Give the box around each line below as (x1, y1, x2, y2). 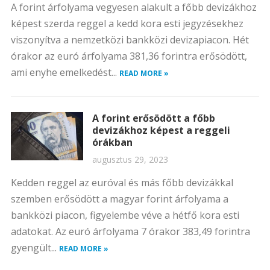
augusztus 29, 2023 (92, 154, 168, 165)
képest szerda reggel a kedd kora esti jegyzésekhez (10, 17, 243, 30)
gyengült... (10, 241, 59, 254)
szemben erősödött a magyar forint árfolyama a (10, 192, 228, 206)
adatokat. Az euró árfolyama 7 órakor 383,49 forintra (10, 225, 250, 238)
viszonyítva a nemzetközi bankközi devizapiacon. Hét (10, 33, 249, 46)
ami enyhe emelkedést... (10, 66, 119, 79)
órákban (92, 136, 133, 149)
